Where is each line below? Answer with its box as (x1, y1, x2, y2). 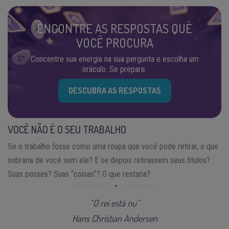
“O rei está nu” (89, 197, 140, 209)
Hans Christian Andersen (72, 212, 157, 224)
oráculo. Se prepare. (82, 64, 147, 74)
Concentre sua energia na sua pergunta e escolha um (30, 54, 199, 64)
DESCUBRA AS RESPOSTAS (68, 85, 161, 96)
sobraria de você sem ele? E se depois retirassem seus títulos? (8, 155, 210, 165)
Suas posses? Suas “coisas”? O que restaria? (8, 169, 150, 179)
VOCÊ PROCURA (76, 34, 153, 51)
